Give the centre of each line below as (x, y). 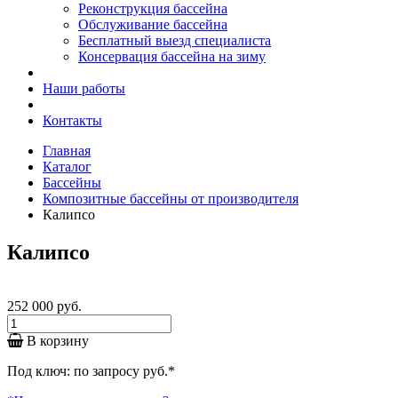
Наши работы (84, 88)
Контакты (72, 120)
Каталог (67, 167)
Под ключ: (40, 370)
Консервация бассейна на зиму (172, 56)
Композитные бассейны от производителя (171, 199)
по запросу (107, 370)
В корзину (56, 340)
